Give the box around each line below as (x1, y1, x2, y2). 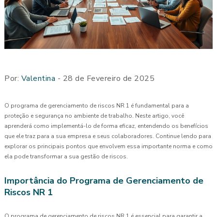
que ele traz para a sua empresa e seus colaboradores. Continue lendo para (4, 132, 211, 140)
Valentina (21, 73, 55, 84)
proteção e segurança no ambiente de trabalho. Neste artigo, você (4, 111, 184, 120)
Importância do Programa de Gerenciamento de (4, 174, 203, 186)
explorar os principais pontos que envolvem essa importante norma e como (4, 142, 213, 150)
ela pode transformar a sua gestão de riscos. (4, 152, 128, 160)
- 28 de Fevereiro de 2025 (55, 73, 155, 84)
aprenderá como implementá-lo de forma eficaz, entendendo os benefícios (4, 122, 208, 130)
